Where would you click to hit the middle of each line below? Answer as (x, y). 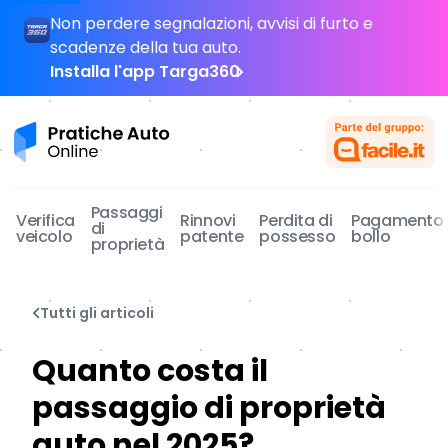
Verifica (45, 220)
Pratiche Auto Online (94, 132)
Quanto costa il (150, 371)
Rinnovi (208, 220)
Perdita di (296, 220)
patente (212, 236)
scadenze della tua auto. (145, 47)
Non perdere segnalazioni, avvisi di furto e (211, 23)
